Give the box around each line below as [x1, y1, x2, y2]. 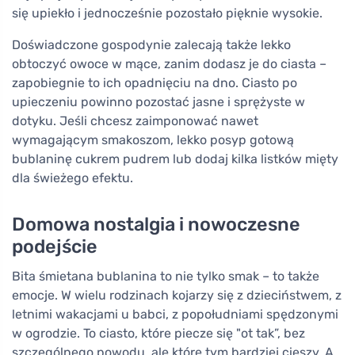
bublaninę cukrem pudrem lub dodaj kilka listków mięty [12, 151, 338, 166]
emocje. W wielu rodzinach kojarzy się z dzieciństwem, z [12, 287, 342, 303]
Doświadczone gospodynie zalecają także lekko [12, 36, 291, 52]
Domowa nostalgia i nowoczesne [12, 212, 300, 235]
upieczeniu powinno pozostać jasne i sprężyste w [12, 94, 305, 109]
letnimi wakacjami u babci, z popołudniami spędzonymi [12, 306, 338, 322]
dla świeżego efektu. [12, 170, 133, 185]
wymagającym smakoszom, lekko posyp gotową [12, 132, 294, 147]
